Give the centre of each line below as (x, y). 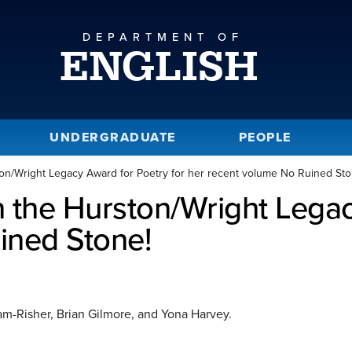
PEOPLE (265, 137)
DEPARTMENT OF (163, 36)
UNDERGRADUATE (113, 137)
